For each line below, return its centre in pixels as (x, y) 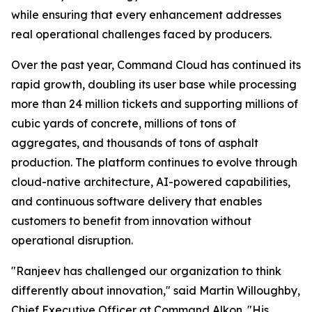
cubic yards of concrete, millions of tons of (124, 123)
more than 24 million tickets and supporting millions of (155, 104)
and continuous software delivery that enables (136, 201)
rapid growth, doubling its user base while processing (154, 84)
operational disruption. (72, 240)
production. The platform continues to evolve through (154, 162)
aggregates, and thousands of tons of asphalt (135, 143)
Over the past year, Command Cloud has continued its (156, 65)
